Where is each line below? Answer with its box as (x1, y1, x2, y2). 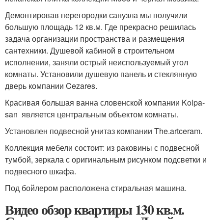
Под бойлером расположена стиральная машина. (5, 182, 187, 193)
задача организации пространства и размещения (5, 33, 185, 44)
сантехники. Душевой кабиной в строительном (5, 45, 174, 56)
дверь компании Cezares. (5, 80, 97, 91)
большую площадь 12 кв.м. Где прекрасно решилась (5, 21, 196, 32)
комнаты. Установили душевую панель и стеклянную (5, 68, 197, 80)
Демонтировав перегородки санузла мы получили (5, 9, 188, 21)
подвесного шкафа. (5, 165, 76, 177)
